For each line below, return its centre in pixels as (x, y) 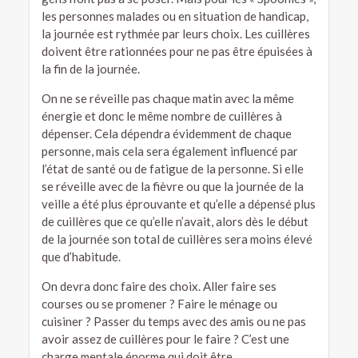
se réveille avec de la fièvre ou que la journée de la (172, 186)
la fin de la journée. (90, 68)
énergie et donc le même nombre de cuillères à (161, 115)
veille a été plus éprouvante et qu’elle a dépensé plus (178, 203)
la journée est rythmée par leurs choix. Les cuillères (175, 33)
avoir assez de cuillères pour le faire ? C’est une (165, 338)
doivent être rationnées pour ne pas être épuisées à (177, 51)
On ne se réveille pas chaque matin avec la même (167, 98)
